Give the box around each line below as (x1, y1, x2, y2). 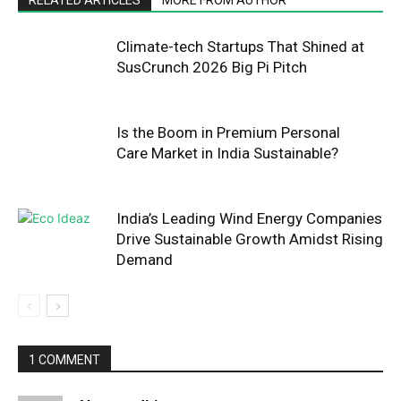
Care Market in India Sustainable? (116, 143, 338, 162)
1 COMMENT (29, 352, 100, 367)
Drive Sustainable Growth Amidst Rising (116, 229, 383, 248)
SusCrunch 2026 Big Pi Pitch (116, 57, 307, 76)
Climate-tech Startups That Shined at (116, 37, 364, 55)
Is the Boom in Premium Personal (116, 123, 340, 141)
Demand (116, 250, 173, 269)
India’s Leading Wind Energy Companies (116, 209, 382, 227)
